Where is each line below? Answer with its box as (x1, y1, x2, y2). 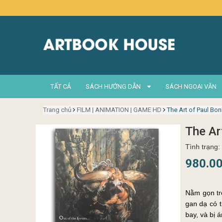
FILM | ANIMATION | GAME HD (77, 106, 162, 113)
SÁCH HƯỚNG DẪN (86, 83, 142, 90)
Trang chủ (43, 106, 71, 113)
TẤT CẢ (51, 83, 71, 90)
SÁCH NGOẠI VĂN (166, 83, 218, 90)
